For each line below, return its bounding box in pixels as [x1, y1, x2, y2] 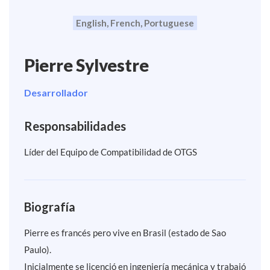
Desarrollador [24, 87, 88, 99]
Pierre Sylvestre [24, 55, 149, 76]
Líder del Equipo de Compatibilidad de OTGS [24, 146, 197, 158]
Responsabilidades [24, 119, 126, 134]
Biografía [24, 199, 75, 215]
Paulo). [24, 244, 51, 256]
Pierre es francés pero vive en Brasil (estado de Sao [24, 227, 226, 239]
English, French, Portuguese [76, 17, 194, 29]
